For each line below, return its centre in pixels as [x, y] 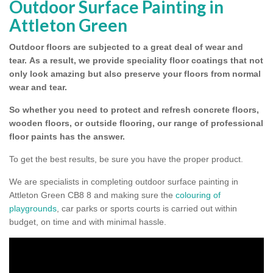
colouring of [198, 195]
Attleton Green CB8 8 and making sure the [92, 195]
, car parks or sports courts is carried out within [147, 209]
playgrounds [33, 209]
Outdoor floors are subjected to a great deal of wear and [126, 47]
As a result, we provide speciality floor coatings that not [146, 61]
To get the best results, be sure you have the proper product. [126, 159]
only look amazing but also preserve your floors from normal [135, 74]
